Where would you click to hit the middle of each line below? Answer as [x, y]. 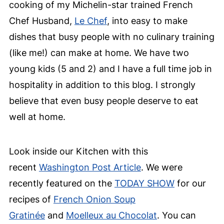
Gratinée [27, 215]
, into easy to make [147, 21]
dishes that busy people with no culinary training [111, 37]
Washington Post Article [90, 167]
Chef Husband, [41, 21]
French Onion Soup [94, 199]
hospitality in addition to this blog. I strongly [102, 85]
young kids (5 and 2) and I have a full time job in [110, 69]
